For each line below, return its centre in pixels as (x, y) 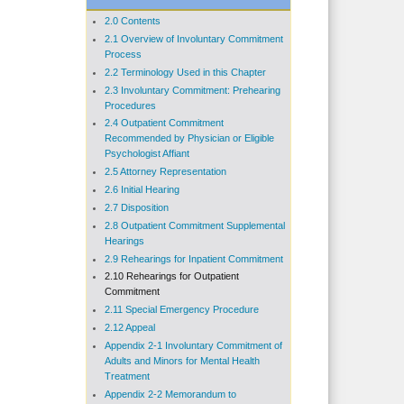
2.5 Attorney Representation (165, 172)
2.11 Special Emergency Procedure (181, 310)
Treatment (127, 376)
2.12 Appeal (129, 328)
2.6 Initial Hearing (142, 190)
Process (123, 54)
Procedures (130, 105)
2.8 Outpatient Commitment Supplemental (194, 225)
